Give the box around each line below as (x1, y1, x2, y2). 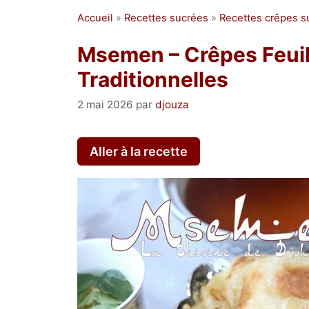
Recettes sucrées (124, 12, 208, 24)
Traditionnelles (77, 67, 228, 92)
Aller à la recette (90, 143, 188, 159)
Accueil (77, 12, 113, 24)
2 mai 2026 (77, 97, 133, 111)
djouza (155, 97, 189, 111)
